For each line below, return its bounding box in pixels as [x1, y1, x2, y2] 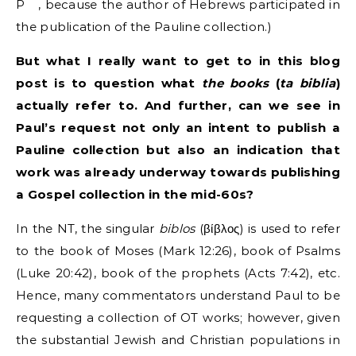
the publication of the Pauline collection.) [16, 19, 272, 35]
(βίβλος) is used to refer [195, 221, 340, 237]
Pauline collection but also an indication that [16, 142, 340, 158]
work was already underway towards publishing [16, 164, 340, 180]
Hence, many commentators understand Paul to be [16, 288, 340, 304]
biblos [158, 221, 195, 237]
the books [201, 75, 269, 91]
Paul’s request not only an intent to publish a [16, 120, 340, 136]
